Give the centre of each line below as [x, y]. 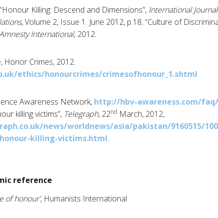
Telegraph [81, 114]
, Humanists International [84, 199]
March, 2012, [141, 114]
